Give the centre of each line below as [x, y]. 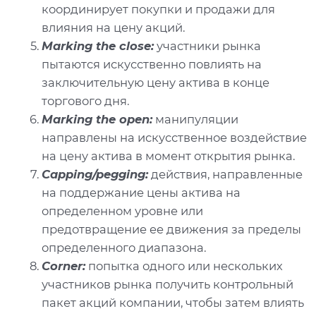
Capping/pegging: [95, 175]
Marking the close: [98, 46]
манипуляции [196, 120]
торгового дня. [86, 101]
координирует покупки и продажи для [159, 10]
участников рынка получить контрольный [168, 285]
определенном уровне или [123, 211]
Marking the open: [97, 120]
